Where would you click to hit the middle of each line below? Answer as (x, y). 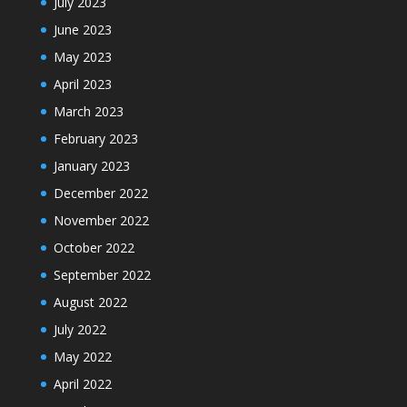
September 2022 (102, 274)
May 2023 (82, 56)
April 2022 (82, 383)
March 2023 (88, 111)
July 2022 (79, 329)
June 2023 (82, 29)
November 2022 (101, 220)
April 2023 (82, 84)
